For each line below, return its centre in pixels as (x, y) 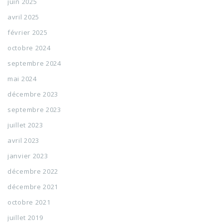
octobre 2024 (29, 48)
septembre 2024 (34, 63)
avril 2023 (23, 140)
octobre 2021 (29, 202)
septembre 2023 (34, 110)
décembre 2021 (33, 187)
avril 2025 (23, 17)
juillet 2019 (25, 218)
